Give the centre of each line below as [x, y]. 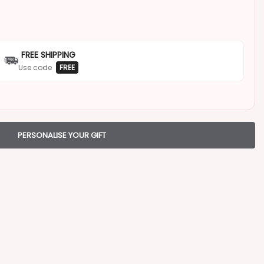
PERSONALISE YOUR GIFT [62, 135]
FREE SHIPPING [48, 55]
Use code [36, 67]
